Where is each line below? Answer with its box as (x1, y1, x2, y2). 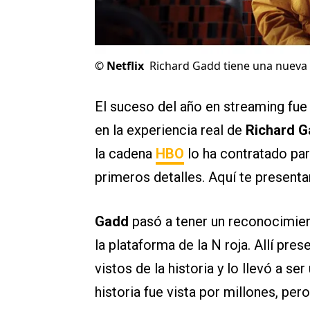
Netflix (107, 58, 144, 74)
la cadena (95, 145, 156, 163)
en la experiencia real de (95, 122, 246, 139)
